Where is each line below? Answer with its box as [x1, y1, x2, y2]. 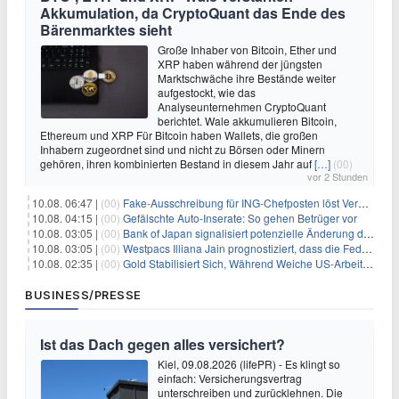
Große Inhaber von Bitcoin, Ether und [158, 41, 337, 57]
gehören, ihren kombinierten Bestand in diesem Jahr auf [40, 155, 314, 171]
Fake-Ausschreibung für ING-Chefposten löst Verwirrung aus [123, 194, 358, 210]
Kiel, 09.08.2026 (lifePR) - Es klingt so [158, 355, 340, 371]
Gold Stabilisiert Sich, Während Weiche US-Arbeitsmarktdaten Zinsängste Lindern [123, 255, 362, 271]
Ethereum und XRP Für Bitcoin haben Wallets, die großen [40, 126, 318, 142]
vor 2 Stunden [307, 168, 368, 183]
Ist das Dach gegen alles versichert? [40, 333, 285, 354]
